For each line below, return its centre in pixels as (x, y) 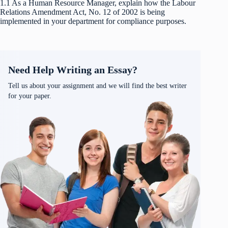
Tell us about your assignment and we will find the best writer (97, 85)
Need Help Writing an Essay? (73, 69)
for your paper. (30, 96)
